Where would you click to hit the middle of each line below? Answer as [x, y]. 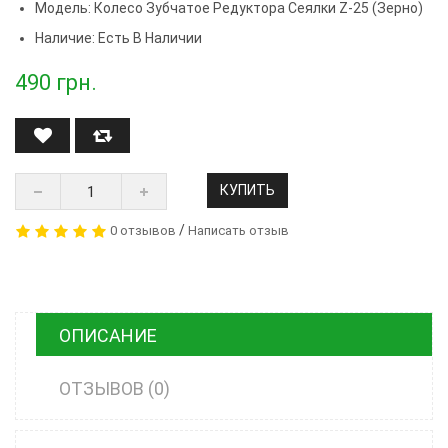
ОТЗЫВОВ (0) [114, 389]
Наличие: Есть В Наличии [118, 38]
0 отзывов [143, 231]
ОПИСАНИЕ [108, 336]
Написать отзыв [238, 231]
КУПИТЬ [247, 190]
